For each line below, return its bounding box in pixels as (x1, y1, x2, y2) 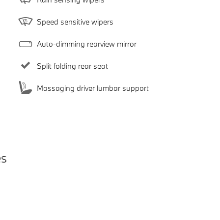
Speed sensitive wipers (36, 16, 113, 27)
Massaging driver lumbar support (36, 82, 149, 93)
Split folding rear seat (36, 60, 108, 71)
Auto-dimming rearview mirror (36, 38, 137, 49)
